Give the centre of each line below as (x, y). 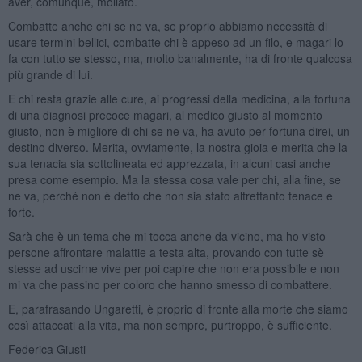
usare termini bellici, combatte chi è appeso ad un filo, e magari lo (175, 42)
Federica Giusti (46, 349)
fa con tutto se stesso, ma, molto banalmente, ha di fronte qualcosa (180, 58)
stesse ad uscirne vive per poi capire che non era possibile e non (173, 268)
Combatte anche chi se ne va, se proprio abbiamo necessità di (167, 25)
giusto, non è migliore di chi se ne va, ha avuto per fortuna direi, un (179, 130)
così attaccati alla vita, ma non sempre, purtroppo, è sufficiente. (170, 324)
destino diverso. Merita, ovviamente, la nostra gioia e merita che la (177, 147)
